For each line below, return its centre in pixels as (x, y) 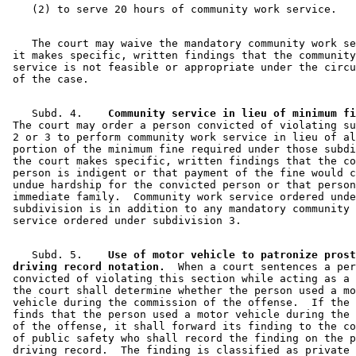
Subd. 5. (51, 254)
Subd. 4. (51, 113)
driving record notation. (86, 266)
